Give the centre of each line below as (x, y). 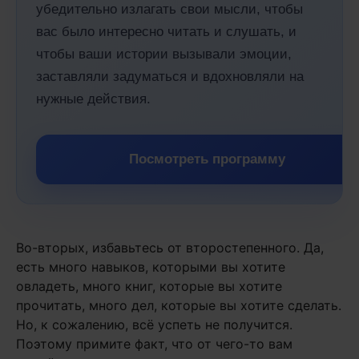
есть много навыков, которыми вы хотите (151, 267)
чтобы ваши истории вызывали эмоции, (164, 54)
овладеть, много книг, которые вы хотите (149, 286)
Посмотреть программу (207, 159)
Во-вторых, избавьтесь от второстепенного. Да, (170, 248)
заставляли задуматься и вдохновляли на (170, 77)
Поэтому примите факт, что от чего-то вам (154, 344)
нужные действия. (93, 99)
